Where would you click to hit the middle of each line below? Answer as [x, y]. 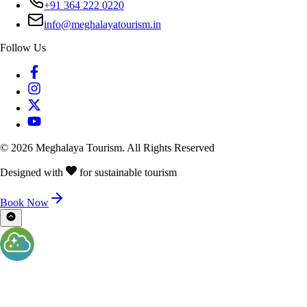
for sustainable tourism [127, 173]
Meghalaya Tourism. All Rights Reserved [124, 148]
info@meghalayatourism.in [102, 25]
